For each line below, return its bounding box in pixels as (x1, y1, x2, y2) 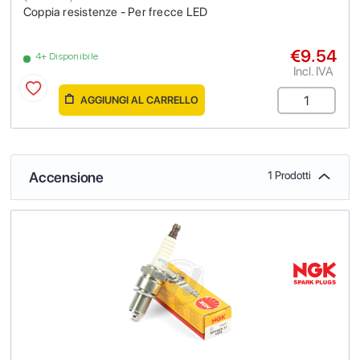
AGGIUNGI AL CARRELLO (78, 93, 198, 106)
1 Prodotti (268, 168, 311, 182)
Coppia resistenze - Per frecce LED (23, 4, 208, 19)
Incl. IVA (293, 63, 333, 79)
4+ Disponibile (35, 50, 99, 62)
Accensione (29, 168, 104, 186)
